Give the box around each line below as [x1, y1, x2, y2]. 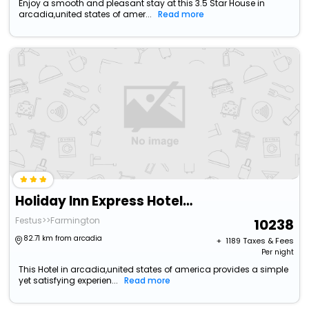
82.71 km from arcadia [23, 233, 103, 244]
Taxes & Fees [242, 235, 294, 247]
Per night [261, 247, 294, 258]
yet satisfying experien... [19, 275, 119, 287]
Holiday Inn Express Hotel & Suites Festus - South [183, 192, 193, 211]
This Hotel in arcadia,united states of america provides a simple [19, 263, 289, 276]
